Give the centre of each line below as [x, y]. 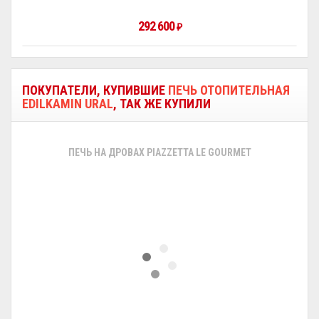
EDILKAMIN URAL [68, 104]
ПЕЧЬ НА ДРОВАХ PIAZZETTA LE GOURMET [159, 152]
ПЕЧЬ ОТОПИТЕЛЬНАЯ [229, 90]
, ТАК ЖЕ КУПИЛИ [162, 104]
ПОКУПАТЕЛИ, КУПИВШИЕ [95, 90]
